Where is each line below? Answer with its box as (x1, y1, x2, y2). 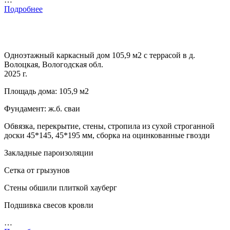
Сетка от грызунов (4, 166, 70, 175)
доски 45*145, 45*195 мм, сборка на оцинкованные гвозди (4, 131, 210, 140)
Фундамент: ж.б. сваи (4, 104, 80, 113)
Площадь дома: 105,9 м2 (4, 87, 89, 96)
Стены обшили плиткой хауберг (4, 183, 117, 193)
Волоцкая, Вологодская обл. (4, 60, 103, 69)
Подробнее (4, 5, 43, 14)
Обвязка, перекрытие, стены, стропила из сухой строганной (4, 122, 215, 131)
